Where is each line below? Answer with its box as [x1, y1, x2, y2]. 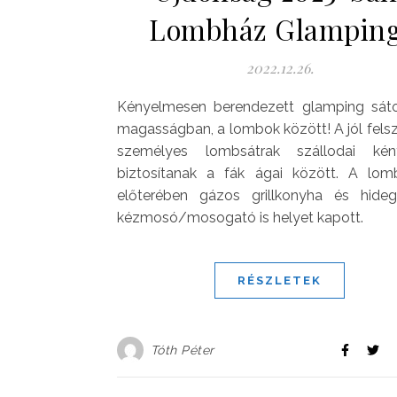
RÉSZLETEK [237, 274, 322, 288]
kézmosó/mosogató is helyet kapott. [117, 209, 363, 227]
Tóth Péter [150, 343, 214, 358]
